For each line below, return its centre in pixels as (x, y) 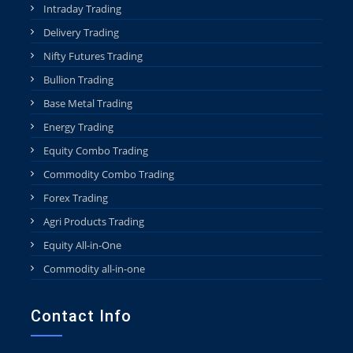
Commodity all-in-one (94, 269)
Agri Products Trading (94, 221)
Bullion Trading (78, 80)
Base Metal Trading (88, 103)
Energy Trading (78, 127)
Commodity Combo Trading (109, 174)
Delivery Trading (81, 32)
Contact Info (81, 316)
